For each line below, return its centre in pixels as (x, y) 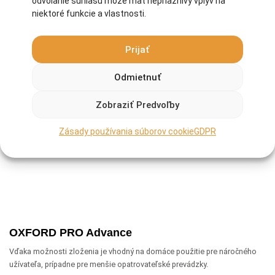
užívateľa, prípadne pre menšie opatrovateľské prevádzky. (109, 264)
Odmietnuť (137, 77)
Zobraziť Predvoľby (137, 105)
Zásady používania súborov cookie (126, 131)
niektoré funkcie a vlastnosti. (89, 14)
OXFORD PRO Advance (71, 233)
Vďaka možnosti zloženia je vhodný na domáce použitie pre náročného (133, 251)
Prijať (137, 49)
